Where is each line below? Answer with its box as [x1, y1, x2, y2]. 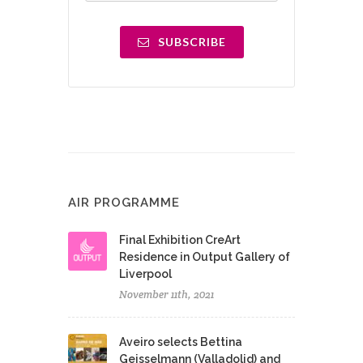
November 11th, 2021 [119, 287, 214, 301]
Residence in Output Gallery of [119, 250, 290, 263]
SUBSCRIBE [154, 34, 226, 49]
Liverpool [119, 267, 172, 280]
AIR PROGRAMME [68, 194, 180, 210]
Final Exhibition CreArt [119, 233, 241, 246]
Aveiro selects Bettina [119, 335, 242, 348]
